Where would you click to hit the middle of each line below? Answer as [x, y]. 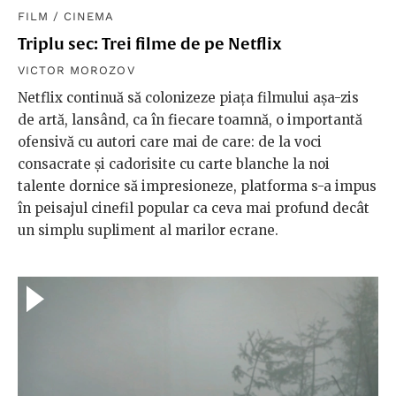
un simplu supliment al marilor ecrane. [148, 230]
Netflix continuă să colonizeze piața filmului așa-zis [188, 97]
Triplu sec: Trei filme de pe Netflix [149, 43]
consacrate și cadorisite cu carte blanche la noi [174, 164]
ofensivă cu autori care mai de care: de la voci [170, 141]
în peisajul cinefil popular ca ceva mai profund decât [194, 208]
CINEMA [89, 16]
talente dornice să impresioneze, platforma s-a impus [197, 186]
